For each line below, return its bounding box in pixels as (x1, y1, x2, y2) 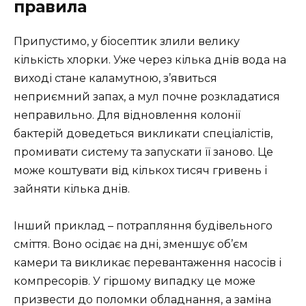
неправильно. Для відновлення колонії (14, 108, 240, 122)
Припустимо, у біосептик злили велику (14, 34, 240, 48)
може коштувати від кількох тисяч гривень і (14, 163, 267, 177)
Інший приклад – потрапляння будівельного (14, 219, 273, 233)
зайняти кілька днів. (14, 182, 130, 195)
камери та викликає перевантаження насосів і (14, 256, 281, 270)
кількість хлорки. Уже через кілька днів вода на (14, 53, 286, 66)
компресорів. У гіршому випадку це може (14, 275, 255, 288)
